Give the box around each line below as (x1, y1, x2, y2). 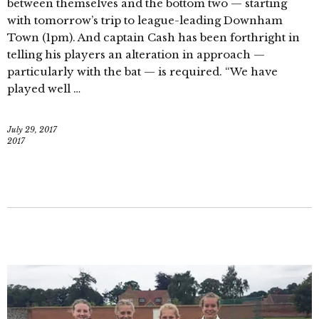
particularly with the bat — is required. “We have (7, 65, 278, 79)
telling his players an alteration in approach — (7, 48, 265, 62)
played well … (7, 82, 80, 96)
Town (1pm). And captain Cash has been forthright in (7, 31, 300, 45)
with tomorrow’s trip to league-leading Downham (7, 14, 283, 28)
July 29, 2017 (7, 125, 57, 135)
